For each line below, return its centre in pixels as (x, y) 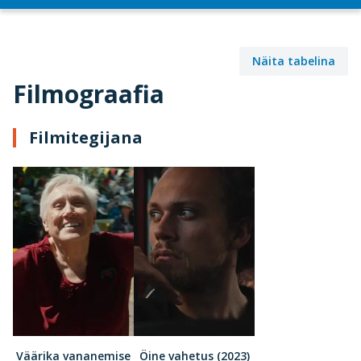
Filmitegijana (86, 138)
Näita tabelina (294, 61)
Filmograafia (89, 94)
